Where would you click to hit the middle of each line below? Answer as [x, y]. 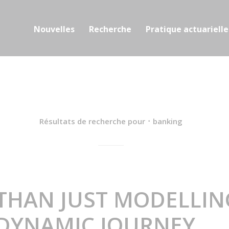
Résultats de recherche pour [92, 121]
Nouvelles [54, 29]
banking [167, 121]
